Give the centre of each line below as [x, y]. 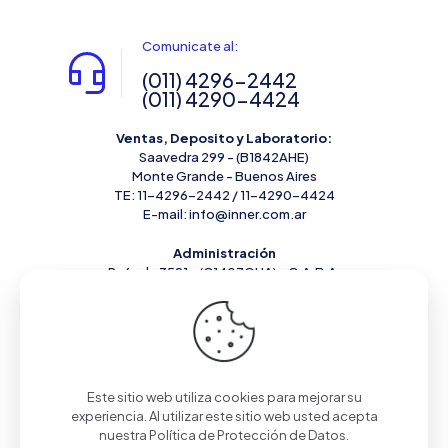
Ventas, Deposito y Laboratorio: [224, 137]
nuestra [124, 435]
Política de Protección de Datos [247, 435]
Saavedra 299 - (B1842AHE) [224, 156]
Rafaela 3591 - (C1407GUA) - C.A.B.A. [224, 271]
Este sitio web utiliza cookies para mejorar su [224, 397]
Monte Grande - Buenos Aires [224, 175]
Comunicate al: [190, 45]
